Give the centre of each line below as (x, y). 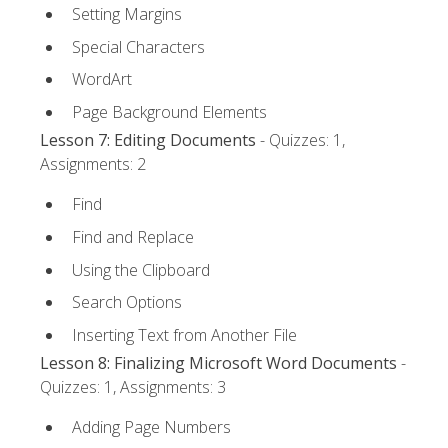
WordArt (102, 79)
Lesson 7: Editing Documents (148, 140)
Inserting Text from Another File (184, 334)
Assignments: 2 (93, 164)
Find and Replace (133, 236)
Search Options (127, 302)
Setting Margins (127, 14)
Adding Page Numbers (151, 427)
